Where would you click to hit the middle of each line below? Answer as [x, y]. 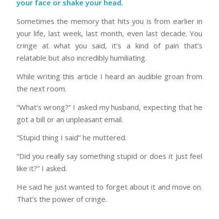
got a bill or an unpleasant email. [70, 119]
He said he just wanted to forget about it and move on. [109, 186]
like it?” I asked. [42, 168]
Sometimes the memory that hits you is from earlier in [109, 21]
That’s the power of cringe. [62, 199]
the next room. [41, 88]
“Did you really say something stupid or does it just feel [109, 156]
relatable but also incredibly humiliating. [81, 58]
